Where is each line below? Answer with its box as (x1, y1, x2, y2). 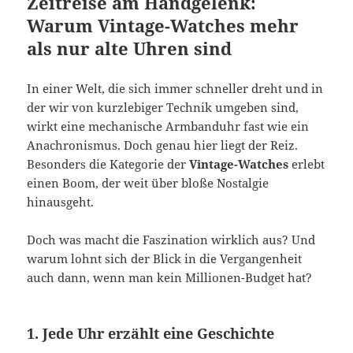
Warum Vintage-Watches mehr (27, 13, 299, 38)
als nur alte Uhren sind (27, 36, 232, 61)
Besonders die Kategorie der (27, 156, 190, 173)
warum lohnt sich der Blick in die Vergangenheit (27, 251, 303, 267)
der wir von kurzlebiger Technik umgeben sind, (27, 99, 299, 116)
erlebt (288, 156, 325, 173)
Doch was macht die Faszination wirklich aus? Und (27, 232, 316, 248)
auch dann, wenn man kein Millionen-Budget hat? (27, 269, 313, 286)
